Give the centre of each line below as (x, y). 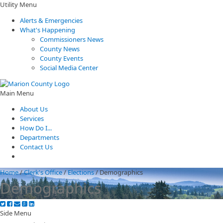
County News (60, 49)
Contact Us (36, 147)
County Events (61, 58)
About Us (34, 109)
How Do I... (36, 128)
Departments (40, 137)
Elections (81, 172)
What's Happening (48, 30)
